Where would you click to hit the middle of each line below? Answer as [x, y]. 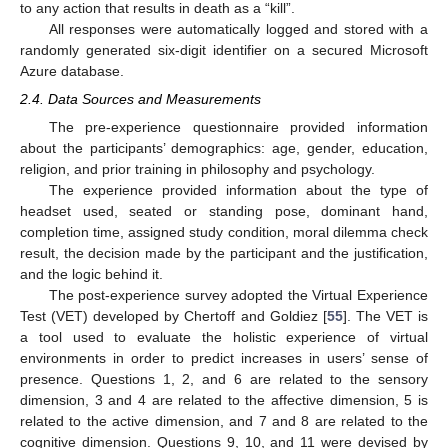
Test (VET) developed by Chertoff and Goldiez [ [173, 316]
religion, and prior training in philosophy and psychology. [197, 169]
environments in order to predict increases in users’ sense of [224, 358]
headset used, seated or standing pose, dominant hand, [224, 211]
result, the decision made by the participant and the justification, [224, 253]
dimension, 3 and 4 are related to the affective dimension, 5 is [224, 400]
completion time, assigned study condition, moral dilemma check [224, 232]
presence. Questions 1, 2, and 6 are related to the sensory [224, 379]
